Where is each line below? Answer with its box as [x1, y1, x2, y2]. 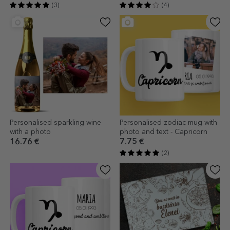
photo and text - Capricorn [120, 128, 207, 136]
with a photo [10, 128, 51, 136]
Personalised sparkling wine [10, 119, 101, 126]
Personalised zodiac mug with [120, 119, 217, 126]
